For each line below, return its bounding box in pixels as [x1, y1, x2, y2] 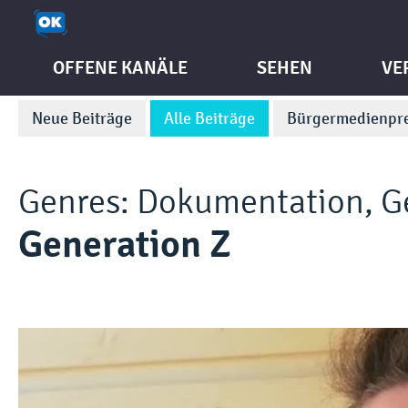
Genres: [18, 182, 137, 221]
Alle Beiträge [164, 108, 255, 128]
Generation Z [18, 221, 231, 268]
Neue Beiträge [32, 108, 132, 128]
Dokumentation [137, 182, 364, 221]
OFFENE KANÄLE [53, 56, 188, 79]
